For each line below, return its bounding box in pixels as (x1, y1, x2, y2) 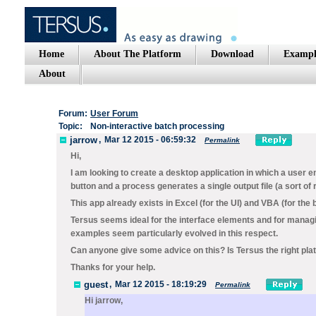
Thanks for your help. (71, 262, 155, 272)
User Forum (90, 109, 138, 119)
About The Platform (94, 49, 181, 59)
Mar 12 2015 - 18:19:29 (115, 279, 207, 289)
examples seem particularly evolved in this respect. (71, 229, 278, 238)
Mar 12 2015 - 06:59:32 (104, 135, 196, 145)
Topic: (59, 121, 83, 131)
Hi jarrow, (85, 296, 123, 305)
